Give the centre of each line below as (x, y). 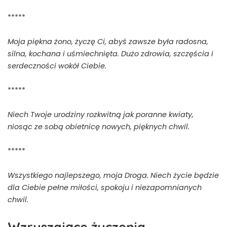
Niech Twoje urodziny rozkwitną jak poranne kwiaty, (101, 114)
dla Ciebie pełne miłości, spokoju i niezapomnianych (105, 187)
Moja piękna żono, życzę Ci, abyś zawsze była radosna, (108, 41)
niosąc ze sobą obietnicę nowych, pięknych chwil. (99, 126)
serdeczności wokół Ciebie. (57, 66)
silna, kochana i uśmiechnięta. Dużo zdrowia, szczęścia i (110, 53)
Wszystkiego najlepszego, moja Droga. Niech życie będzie (113, 175)
